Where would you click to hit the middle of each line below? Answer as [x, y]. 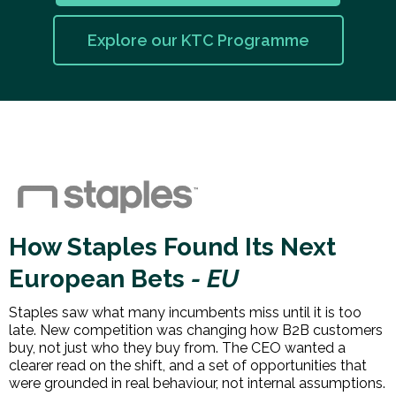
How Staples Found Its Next [172, 247]
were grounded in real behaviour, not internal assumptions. [197, 383]
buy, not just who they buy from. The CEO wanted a [177, 347]
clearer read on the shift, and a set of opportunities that [188, 365]
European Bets [97, 278]
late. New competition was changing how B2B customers [196, 330]
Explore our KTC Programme [198, 41]
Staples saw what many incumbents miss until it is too [185, 312]
